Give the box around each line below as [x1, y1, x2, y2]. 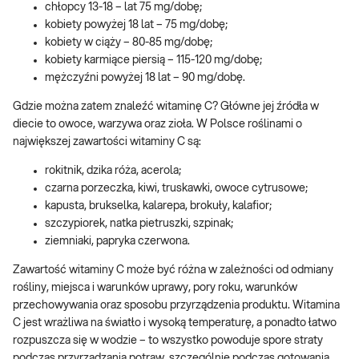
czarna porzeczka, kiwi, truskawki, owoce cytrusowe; [45, 182, 308, 194]
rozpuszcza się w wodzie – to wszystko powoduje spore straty [13, 334, 323, 346]
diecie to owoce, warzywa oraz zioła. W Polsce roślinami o [13, 118, 302, 130]
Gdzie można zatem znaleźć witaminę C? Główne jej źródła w [13, 100, 319, 112]
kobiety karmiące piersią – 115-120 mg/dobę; [45, 54, 262, 66]
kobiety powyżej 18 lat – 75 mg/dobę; [45, 18, 228, 30]
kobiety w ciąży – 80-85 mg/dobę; [45, 36, 212, 48]
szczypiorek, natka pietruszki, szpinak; [45, 217, 233, 229]
